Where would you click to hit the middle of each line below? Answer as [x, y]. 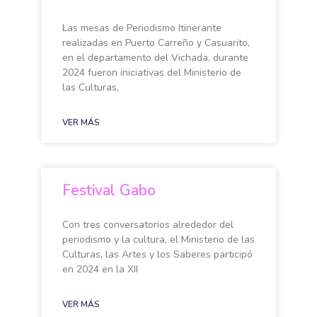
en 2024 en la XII [100, 269]
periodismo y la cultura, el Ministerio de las [158, 240]
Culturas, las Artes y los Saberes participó [157, 254]
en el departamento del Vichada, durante [155, 58]
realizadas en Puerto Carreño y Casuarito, [156, 43]
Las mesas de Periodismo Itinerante [142, 28]
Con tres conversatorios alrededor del [148, 225]
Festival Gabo [109, 190]
